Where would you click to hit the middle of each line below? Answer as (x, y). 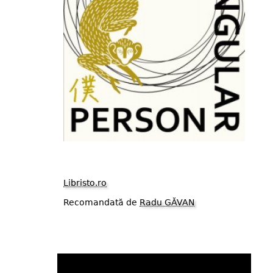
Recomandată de (101, 202)
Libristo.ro (85, 183)
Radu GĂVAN (167, 202)
